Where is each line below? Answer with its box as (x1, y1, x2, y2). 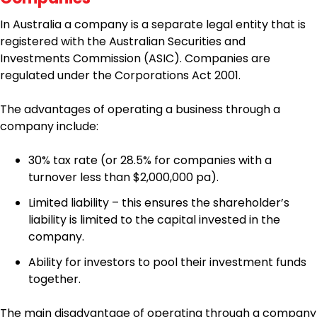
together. (28, 271, 81, 288)
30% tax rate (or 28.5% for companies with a (28, 152, 272, 169)
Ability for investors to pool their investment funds (28, 254, 306, 271)
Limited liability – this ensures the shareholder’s (28, 195, 289, 212)
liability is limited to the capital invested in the (28, 212, 280, 229)
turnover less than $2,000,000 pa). (28, 169, 219, 186)
